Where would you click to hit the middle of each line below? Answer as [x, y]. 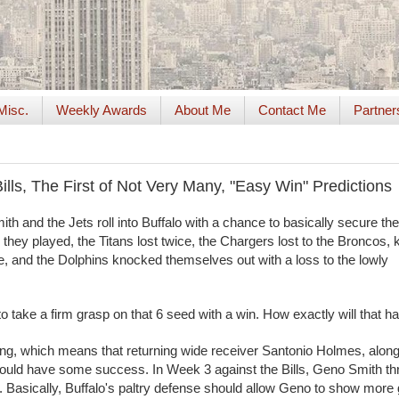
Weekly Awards [101, 110]
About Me [202, 110]
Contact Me [292, 110]
